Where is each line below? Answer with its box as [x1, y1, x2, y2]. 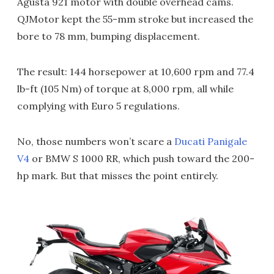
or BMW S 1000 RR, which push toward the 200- [29, 152, 254, 165]
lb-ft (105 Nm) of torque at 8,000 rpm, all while [17, 82, 234, 95]
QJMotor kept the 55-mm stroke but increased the [17, 12, 253, 25]
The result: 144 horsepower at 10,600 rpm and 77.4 [17, 65, 254, 78]
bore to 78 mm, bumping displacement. [17, 29, 200, 42]
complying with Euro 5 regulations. [17, 99, 180, 112]
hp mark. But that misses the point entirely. [17, 169, 218, 182]
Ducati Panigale [174, 135, 247, 147]
